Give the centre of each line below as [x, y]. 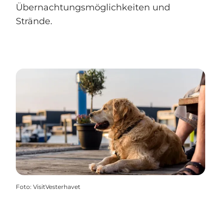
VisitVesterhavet [57, 187]
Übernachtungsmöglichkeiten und [93, 8]
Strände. [34, 21]
